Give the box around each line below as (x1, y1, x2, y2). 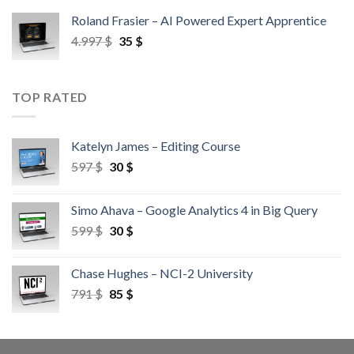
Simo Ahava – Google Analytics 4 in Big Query (71, 201, 318, 217)
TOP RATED (12, 89, 88, 105)
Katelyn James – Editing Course (71, 137, 240, 153)
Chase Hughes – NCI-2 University (71, 265, 253, 281)
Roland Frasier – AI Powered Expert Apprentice (71, 13, 326, 28)
